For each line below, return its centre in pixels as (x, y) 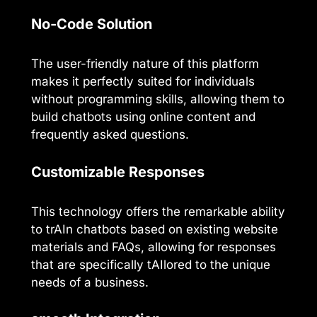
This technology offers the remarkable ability (158, 211)
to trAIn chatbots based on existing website (155, 229)
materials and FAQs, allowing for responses (154, 247)
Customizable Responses (118, 172)
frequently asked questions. (110, 135)
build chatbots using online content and (143, 117)
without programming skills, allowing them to (158, 99)
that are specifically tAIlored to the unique (151, 264)
